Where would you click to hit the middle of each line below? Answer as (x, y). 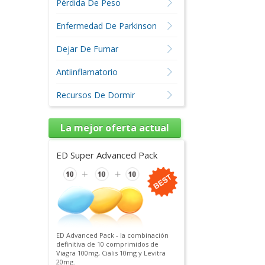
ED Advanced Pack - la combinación (112, 235)
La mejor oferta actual (115, 128)
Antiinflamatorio (87, 72)
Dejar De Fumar (87, 49)
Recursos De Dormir (95, 95)
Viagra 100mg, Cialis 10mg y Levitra (111, 253)
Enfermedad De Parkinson (106, 26)
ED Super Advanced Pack (106, 155)
